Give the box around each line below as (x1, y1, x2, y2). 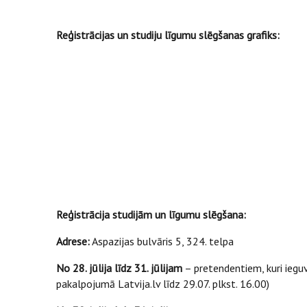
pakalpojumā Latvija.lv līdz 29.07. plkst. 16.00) (56, 277, 269, 291)
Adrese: (56, 234, 90, 248)
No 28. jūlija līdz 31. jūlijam (56, 261, 182, 275)
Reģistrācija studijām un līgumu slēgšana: (56, 208, 246, 221)
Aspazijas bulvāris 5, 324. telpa (90, 234, 234, 248)
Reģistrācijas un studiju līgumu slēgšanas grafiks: (56, 28, 280, 42)
